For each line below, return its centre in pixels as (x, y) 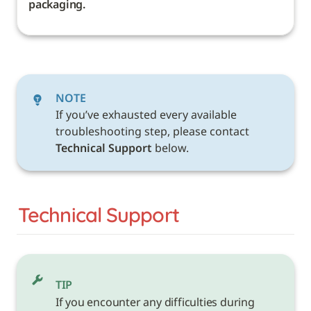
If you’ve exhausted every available (146, 114)
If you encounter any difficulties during (155, 302)
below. (173, 148)
